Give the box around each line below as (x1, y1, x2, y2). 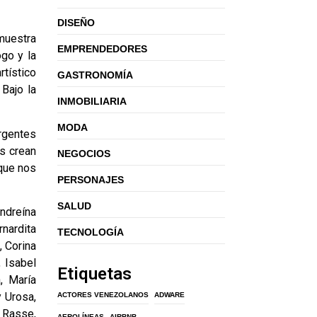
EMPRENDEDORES (57, 43, 147, 54)
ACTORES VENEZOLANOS (57, 291, 149, 299)
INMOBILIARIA (57, 96, 127, 107)
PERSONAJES (57, 174, 124, 185)
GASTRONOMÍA (57, 69, 133, 81)
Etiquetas (57, 264, 132, 284)
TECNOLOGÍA (57, 226, 124, 238)
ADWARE (154, 291, 185, 299)
